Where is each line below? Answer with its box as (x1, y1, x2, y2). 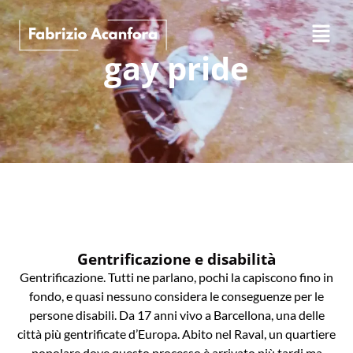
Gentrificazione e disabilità (77, 247, 276, 269)
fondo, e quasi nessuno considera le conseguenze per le (29, 288, 324, 303)
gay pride (104, 46, 249, 90)
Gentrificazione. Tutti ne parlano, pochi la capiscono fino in (20, 269, 333, 284)
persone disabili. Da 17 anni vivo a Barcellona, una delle (28, 307, 325, 322)
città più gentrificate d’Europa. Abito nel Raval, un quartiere (17, 325, 336, 341)
